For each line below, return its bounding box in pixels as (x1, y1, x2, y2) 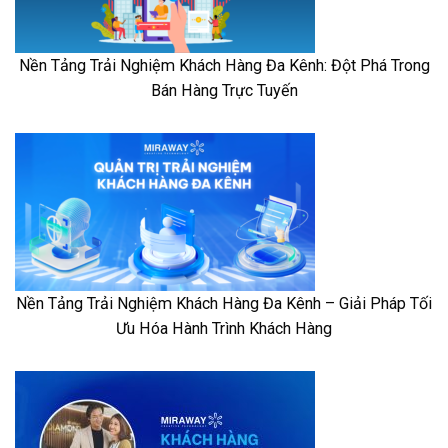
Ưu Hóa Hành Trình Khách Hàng (116, 319, 332, 339)
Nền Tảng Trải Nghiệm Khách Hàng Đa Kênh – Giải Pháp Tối (16, 294, 432, 314)
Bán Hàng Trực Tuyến (150, 81, 298, 101)
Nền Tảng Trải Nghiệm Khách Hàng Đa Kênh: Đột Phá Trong (18, 56, 430, 76)
